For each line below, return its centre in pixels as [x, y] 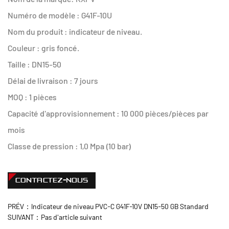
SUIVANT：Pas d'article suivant [55, 217]
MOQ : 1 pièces [32, 97]
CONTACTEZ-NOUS [52, 180]
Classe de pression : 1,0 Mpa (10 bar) [70, 146]
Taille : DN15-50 [35, 64]
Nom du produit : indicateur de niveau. [75, 31]
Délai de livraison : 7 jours [53, 81]
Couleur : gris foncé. [43, 48]
